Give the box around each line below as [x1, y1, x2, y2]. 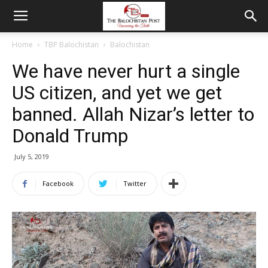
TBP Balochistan [44, 39, 99, 50]
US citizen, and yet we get [12, 81, 222, 104]
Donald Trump [12, 124, 128, 147]
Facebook [42, 179, 74, 188]
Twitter [123, 179, 147, 188]
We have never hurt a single [12, 60, 240, 83]
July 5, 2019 [14, 152, 49, 161]
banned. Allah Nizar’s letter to [12, 103, 254, 126]
